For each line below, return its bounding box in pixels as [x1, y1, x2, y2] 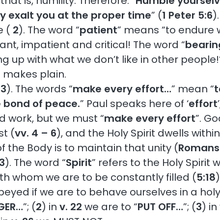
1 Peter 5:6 [162, 8, 213, 22]
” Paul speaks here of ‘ [80, 96, 189, 110]
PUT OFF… [137, 199, 184, 214]
